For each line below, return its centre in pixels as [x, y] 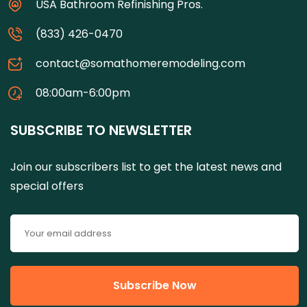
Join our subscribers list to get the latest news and [146, 167]
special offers [47, 186]
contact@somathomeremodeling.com [140, 64]
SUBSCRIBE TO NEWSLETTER [101, 131]
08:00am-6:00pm [83, 93]
